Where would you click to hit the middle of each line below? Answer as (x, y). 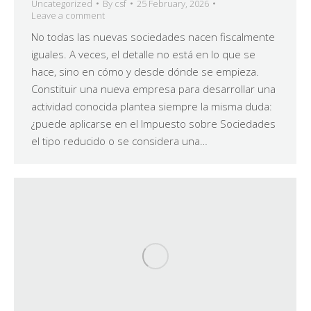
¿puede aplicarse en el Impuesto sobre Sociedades (153, 123)
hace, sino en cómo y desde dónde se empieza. (145, 71)
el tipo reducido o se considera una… (119, 141)
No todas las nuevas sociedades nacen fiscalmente (153, 36)
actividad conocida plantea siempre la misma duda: (152, 106)
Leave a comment (68, 15)
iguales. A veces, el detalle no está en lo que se (143, 54)
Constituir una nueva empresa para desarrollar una (153, 89)
